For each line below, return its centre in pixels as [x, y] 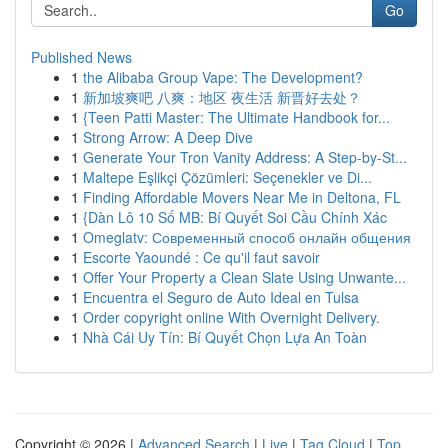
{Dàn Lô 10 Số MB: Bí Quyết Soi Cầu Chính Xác [235, 217]
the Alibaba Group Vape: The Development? [223, 77]
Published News [81, 57]
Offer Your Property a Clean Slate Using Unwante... [244, 277]
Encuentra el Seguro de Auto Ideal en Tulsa [221, 297]
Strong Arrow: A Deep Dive [168, 137]
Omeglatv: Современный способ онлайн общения [247, 237]
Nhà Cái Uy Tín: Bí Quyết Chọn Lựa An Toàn [225, 337]
